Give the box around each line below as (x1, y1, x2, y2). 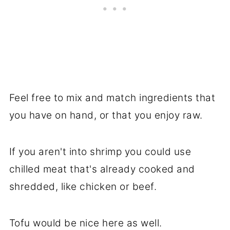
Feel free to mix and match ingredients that (9, 91, 216, 104)
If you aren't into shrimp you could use (9, 145, 191, 158)
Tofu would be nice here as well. (9, 217, 162, 229)
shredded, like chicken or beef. (9, 180, 157, 193)
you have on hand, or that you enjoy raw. (9, 109, 203, 121)
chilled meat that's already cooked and (9, 163, 195, 175)
